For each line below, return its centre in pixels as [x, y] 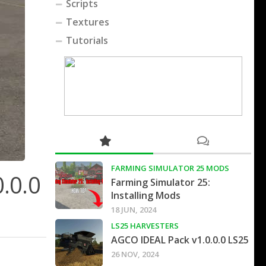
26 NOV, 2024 [135, 254]
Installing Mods [146, 196]
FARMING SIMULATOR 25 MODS [170, 168]
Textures [88, 22]
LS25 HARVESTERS [145, 226]
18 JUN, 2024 [134, 210]
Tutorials [87, 41]
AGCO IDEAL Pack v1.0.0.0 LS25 [180, 240]
